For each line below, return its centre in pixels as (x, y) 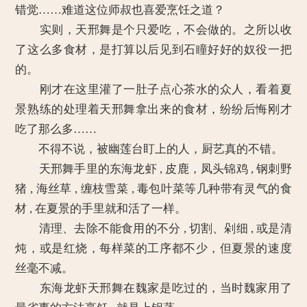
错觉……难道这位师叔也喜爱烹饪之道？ (120, 10)
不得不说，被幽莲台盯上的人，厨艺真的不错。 (149, 149)
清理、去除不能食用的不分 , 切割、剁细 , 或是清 (153, 229)
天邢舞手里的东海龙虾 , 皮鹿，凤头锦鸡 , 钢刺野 (153, 169)
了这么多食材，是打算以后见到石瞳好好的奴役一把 (153, 50)
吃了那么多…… (56, 129)
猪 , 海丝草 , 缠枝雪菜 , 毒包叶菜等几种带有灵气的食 (153, 189)
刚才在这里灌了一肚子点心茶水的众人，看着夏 (153, 89)
